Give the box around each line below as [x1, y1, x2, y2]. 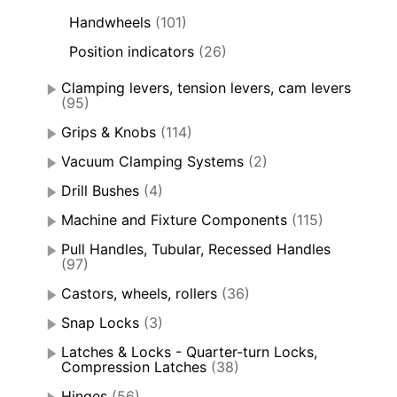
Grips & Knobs [61, 122, 156, 141]
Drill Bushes [61, 181, 139, 199]
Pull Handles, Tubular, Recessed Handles [61, 239, 331, 258]
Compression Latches [61, 357, 206, 376]
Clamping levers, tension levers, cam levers [61, 78, 351, 97]
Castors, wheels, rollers [61, 284, 217, 302]
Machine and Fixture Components [61, 210, 287, 229]
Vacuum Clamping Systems [61, 152, 244, 170]
